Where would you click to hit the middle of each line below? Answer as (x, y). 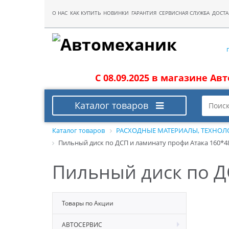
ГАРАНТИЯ (144, 13)
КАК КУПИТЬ (85, 13)
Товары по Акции (88, 203)
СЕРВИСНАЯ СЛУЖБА (184, 13)
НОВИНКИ (116, 13)
